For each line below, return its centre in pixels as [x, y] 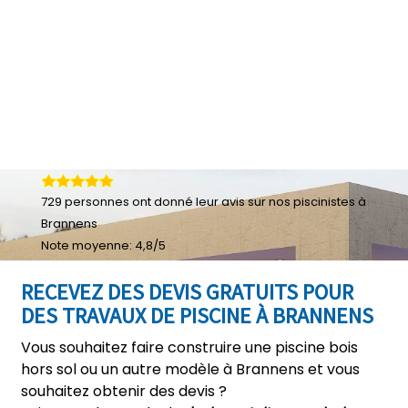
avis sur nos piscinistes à [294, 202]
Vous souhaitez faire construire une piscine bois [189, 347]
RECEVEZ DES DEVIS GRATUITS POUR [187, 292]
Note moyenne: [88, 245]
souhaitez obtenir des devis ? [124, 391]
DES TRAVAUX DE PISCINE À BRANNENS [197, 316]
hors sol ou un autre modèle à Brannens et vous [190, 369]
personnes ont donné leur [142, 202]
